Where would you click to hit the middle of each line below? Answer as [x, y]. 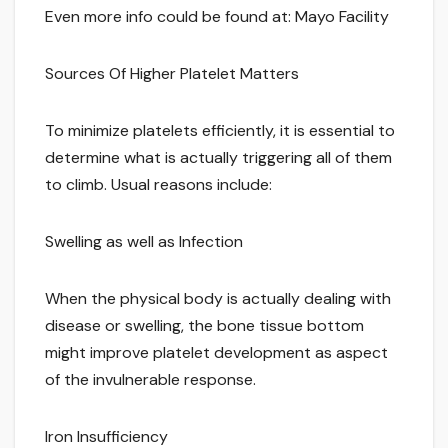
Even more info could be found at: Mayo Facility [217, 17]
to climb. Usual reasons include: [158, 185]
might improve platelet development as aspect [216, 353]
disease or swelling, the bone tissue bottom [204, 326]
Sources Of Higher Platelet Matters [172, 74]
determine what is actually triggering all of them [218, 158]
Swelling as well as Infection [144, 242]
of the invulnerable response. [150, 380]
